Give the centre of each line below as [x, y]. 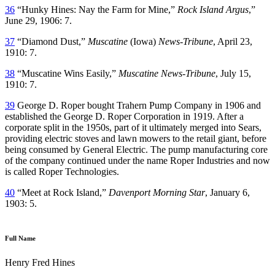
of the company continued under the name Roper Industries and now [137, 160]
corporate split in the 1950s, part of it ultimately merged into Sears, [133, 127]
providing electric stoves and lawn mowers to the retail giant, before [136, 138]
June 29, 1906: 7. [38, 20]
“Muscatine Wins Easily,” [67, 73]
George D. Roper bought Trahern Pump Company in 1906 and [138, 105]
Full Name [20, 238]
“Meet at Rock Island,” [62, 192]
